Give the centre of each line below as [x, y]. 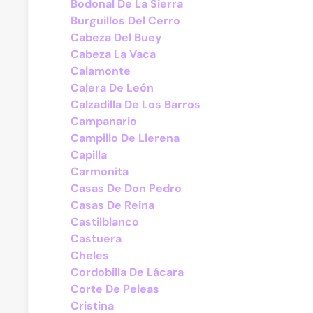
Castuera [96, 239]
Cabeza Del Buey [116, 37]
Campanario [104, 121]
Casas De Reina [112, 205]
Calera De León [112, 88]
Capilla [89, 155]
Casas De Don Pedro [126, 188]
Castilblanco [105, 222]
